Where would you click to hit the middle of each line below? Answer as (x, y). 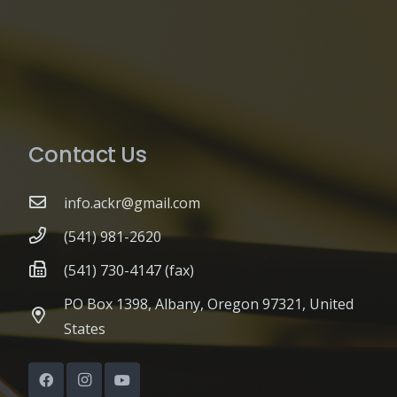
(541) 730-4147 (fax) (128, 270)
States (84, 329)
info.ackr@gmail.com (132, 203)
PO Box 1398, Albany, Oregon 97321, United (208, 304)
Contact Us (87, 155)
